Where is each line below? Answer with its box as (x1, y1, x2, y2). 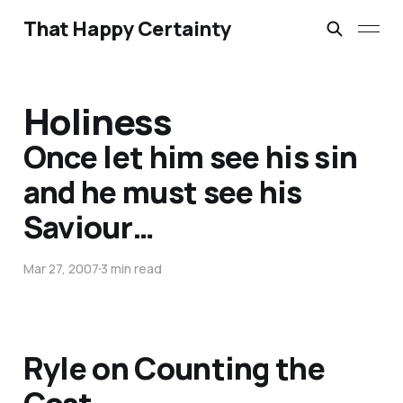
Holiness (22, 96, 173, 147)
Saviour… (22, 206, 155, 248)
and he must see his (22, 171, 302, 213)
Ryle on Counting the (22, 347, 326, 390)
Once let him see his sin (22, 136, 358, 178)
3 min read (100, 260, 162, 278)
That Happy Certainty (22, 15, 232, 42)
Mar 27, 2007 (22, 260, 99, 278)
